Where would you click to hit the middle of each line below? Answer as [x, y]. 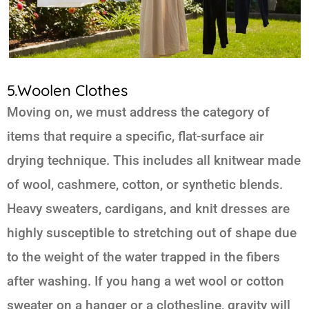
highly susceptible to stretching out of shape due [152, 233]
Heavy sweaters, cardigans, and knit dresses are [148, 209]
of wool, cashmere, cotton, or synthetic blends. [145, 185]
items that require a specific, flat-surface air [136, 137]
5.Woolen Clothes [67, 91]
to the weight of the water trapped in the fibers [143, 257]
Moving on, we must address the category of [138, 112]
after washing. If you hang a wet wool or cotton [146, 281]
